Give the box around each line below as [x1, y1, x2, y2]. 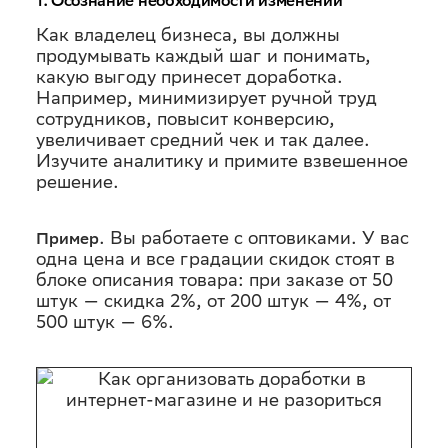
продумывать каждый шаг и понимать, [36, 45, 371, 66]
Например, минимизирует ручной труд [36, 87, 377, 108]
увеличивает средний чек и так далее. [36, 129, 370, 150]
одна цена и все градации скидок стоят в [36, 248, 395, 269]
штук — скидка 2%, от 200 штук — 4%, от [36, 290, 391, 311]
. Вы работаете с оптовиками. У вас [99, 227, 409, 248]
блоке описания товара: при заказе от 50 [36, 269, 393, 290]
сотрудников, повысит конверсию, [36, 108, 335, 129]
